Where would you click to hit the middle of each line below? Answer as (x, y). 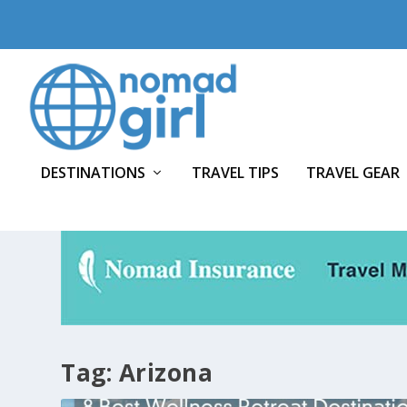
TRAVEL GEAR (353, 172)
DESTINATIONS (93, 172)
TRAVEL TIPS (235, 172)
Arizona (166, 372)
